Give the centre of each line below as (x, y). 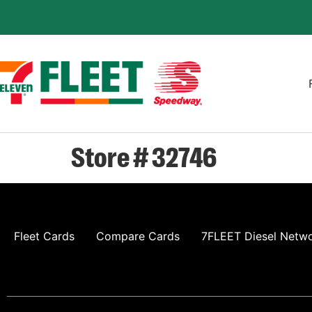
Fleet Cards (44, 236)
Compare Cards (138, 236)
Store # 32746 (144, 155)
